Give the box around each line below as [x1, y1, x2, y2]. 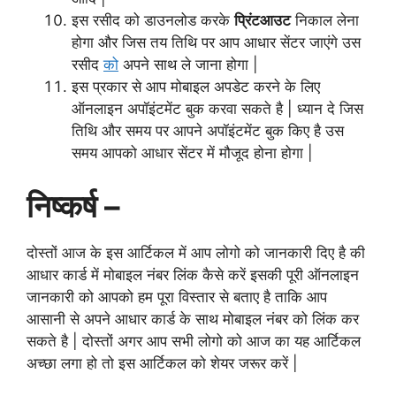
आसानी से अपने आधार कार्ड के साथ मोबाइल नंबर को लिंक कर [27, 309, 359, 328]
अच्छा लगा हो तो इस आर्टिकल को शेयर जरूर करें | [27, 354, 298, 372]
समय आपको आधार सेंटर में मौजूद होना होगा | [72, 144, 313, 163]
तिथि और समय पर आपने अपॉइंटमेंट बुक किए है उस [72, 122, 344, 141]
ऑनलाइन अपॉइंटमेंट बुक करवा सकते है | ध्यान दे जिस [72, 100, 363, 118]
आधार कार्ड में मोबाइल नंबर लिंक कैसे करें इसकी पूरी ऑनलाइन [27, 265, 359, 284]
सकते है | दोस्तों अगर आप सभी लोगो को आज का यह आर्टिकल [27, 331, 361, 350]
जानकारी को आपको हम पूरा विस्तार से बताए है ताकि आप [27, 287, 327, 306]
